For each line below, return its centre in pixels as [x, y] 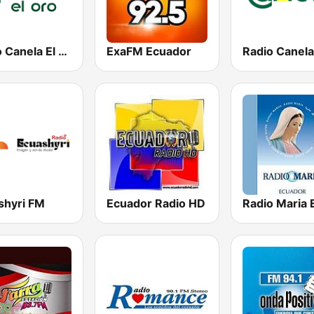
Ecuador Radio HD [156, 203]
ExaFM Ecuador [149, 51]
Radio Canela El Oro [63, 51]
